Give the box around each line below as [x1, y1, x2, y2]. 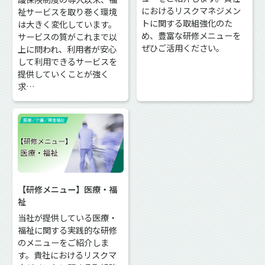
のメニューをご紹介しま [18, 235, 109, 248]
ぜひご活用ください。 [141, 41, 225, 54]
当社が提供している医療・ [18, 211, 118, 224]
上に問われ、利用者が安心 [18, 43, 117, 56]
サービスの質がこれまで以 [18, 30, 118, 43]
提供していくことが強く [18, 67, 109, 80]
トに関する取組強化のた [141, 16, 233, 29]
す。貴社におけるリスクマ [18, 248, 117, 261]
